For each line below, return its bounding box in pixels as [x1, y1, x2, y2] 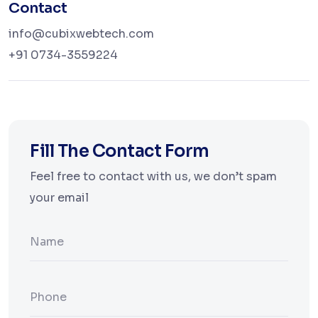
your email [30, 190, 89, 205]
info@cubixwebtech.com [9, 26, 154, 41]
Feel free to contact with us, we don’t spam [30, 169, 277, 184]
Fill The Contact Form [30, 141, 209, 162]
